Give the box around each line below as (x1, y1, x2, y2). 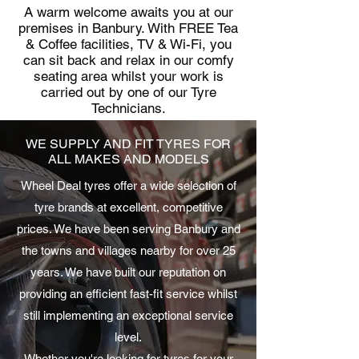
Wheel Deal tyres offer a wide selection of (20, 179, 236, 192)
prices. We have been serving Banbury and (16, 222, 240, 236)
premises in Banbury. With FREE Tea (18, 20, 238, 36)
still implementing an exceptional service (23, 309, 233, 322)
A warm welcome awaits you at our (23, 4, 233, 20)
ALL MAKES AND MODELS (47, 151, 209, 167)
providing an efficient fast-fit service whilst (19, 287, 237, 301)
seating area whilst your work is (33, 68, 224, 84)
